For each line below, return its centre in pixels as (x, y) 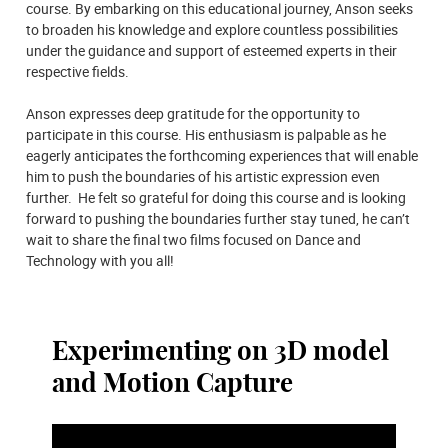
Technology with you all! (100, 260)
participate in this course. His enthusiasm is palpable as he (206, 134)
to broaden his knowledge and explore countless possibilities (212, 29)
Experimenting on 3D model (220, 351)
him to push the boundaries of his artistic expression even (203, 176)
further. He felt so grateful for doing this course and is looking (216, 197)
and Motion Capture (172, 383)
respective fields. (77, 71)
